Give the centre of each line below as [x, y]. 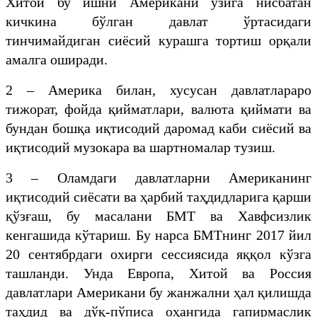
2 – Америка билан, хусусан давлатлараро [158, 90]
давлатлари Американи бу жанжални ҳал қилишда [158, 292]
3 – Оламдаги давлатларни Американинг [158, 177]
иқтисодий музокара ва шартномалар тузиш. [140, 147]
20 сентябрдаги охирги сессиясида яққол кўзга [158, 254]
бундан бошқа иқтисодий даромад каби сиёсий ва [158, 128]
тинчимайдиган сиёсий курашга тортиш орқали [158, 40]
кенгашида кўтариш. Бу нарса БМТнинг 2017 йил [158, 235]
